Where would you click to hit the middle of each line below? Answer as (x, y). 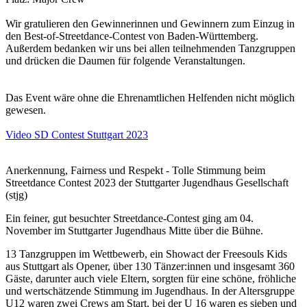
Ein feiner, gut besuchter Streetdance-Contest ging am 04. (130, 218)
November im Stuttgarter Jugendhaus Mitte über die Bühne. (134, 231)
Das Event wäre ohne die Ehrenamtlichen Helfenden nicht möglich (150, 98)
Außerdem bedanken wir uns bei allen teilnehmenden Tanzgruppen (150, 48)
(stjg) (16, 195)
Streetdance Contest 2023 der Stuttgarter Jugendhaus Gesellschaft (147, 183)
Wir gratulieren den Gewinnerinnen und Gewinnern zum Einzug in (150, 24)
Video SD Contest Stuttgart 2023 (77, 135)
